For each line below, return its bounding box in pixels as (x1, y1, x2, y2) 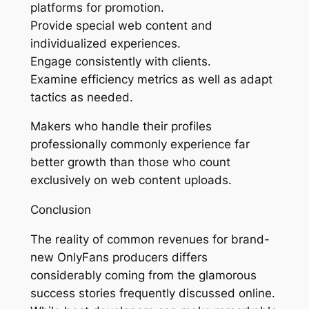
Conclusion (30, 203, 91, 217)
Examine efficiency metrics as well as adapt (30, 72, 272, 86)
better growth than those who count (30, 155, 230, 170)
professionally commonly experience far (30, 137, 250, 152)
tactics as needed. (30, 90, 133, 104)
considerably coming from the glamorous (30, 268, 257, 282)
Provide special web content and (30, 18, 212, 32)
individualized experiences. (30, 36, 181, 50)
